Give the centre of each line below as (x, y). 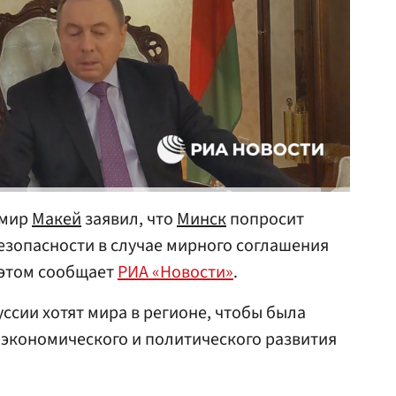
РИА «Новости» (175, 273)
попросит (265, 220)
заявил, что (129, 220)
